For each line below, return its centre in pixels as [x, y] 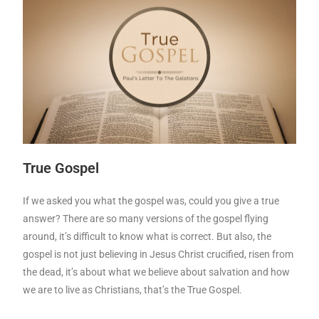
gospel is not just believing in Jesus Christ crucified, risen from [158, 255]
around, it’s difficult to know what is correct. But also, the [147, 237]
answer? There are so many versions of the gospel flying [146, 219]
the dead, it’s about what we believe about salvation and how [157, 272]
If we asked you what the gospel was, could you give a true [151, 201]
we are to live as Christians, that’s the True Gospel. [133, 290]
